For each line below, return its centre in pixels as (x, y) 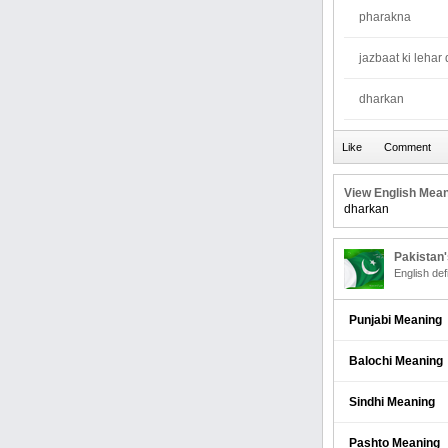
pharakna (385, 17)
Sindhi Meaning (392, 402)
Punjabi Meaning (395, 320)
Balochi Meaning (396, 361)
